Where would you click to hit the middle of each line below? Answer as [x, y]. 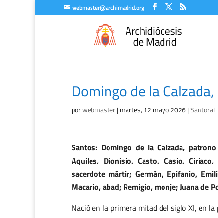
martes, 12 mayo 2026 [153, 110]
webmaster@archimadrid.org [108, 8]
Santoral [202, 110]
